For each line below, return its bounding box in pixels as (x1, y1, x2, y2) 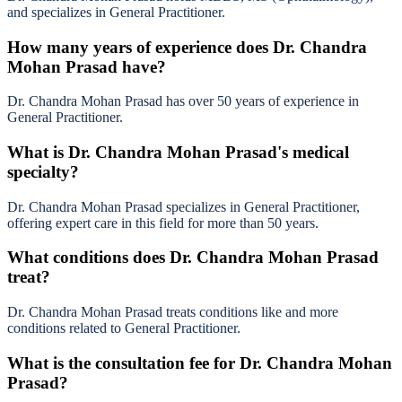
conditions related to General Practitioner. (7, 320, 240, 336)
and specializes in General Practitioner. (7, 4, 225, 20)
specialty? (7, 162, 79, 182)
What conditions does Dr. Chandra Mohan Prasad (7, 248, 379, 267)
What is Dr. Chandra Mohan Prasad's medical (7, 143, 349, 162)
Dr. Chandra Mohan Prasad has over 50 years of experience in (7, 93, 359, 109)
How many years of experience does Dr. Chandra (7, 37, 367, 57)
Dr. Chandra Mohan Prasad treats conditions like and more (7, 304, 338, 320)
